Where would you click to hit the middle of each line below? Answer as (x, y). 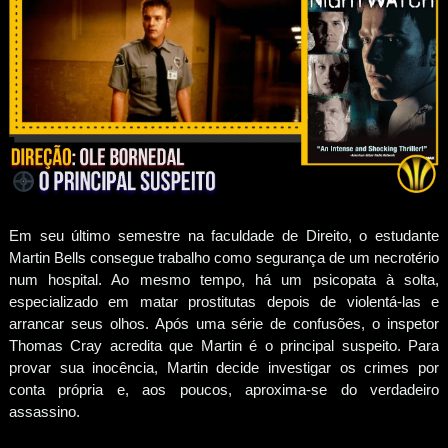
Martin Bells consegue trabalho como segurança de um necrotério (224, 257)
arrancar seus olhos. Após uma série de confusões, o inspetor (224, 323)
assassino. (44, 411)
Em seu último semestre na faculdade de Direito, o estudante (224, 235)
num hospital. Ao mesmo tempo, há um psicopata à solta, (224, 279)
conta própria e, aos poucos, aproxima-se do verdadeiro (224, 389)
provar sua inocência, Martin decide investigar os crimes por (224, 367)
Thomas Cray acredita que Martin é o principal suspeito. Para (224, 345)
